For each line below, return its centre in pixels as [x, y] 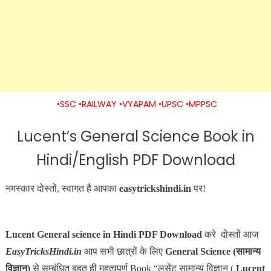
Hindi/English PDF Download [135, 160]
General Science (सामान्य [213, 251]
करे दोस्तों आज [231, 234]
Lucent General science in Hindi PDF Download [105, 234]
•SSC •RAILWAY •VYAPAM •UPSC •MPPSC [137, 104]
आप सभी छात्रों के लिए [123, 251]
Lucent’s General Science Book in [135, 136]
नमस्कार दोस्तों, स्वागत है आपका [62, 188]
